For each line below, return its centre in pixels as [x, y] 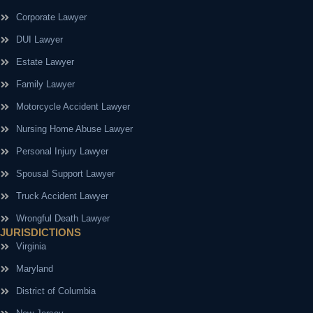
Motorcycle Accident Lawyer [73, 106]
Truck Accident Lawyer [62, 196]
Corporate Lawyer [51, 17]
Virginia [31, 246]
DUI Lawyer [39, 39]
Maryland [34, 268]
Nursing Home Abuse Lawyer [74, 129]
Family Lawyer [45, 84]
